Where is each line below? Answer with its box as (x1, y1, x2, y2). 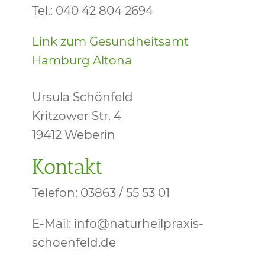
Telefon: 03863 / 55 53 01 (31, 186, 170, 200)
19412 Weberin (31, 128, 115, 142)
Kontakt (31, 154, 103, 179)
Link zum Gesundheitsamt (31, 34, 189, 49)
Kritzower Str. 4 (31, 109, 121, 123)
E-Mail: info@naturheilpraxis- (31, 216, 203, 231)
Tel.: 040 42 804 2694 (31, 4, 153, 18)
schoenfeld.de (31, 235, 116, 250)
